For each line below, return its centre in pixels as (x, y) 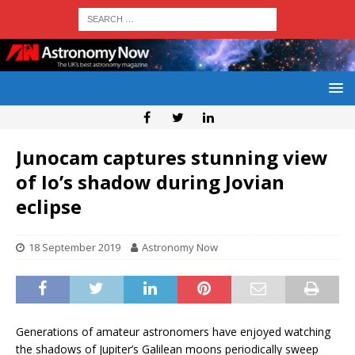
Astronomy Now (180, 248)
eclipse (49, 207)
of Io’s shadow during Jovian (150, 182)
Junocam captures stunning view (172, 158)
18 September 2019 (74, 248)
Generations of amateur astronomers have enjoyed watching (173, 332)
